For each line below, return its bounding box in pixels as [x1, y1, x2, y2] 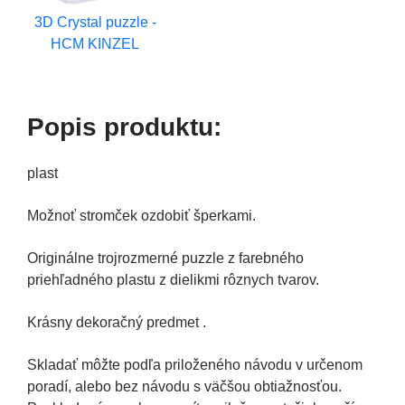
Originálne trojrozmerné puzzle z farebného [27, 250, 304, 266]
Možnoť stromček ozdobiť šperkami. [27, 207, 256, 223]
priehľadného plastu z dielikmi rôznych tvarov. [27, 271, 319, 287]
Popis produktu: [27, 112, 221, 141]
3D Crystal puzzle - [33, 14, 156, 30]
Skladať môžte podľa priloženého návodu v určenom [27, 356, 363, 372]
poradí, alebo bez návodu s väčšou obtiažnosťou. [27, 378, 342, 394]
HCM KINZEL [51, 35, 139, 52]
